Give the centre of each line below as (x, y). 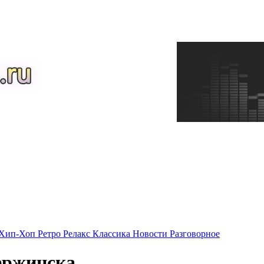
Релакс (78, 234)
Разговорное (195, 234)
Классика (113, 234)
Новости (151, 234)
